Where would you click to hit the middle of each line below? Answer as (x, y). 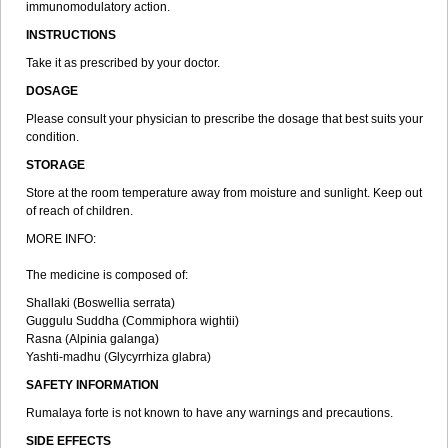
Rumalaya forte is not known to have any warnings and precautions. (209, 413)
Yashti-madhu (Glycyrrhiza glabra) (118, 357)
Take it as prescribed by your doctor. (123, 63)
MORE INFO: (61, 239)
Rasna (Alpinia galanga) (95, 339)
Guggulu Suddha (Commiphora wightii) (135, 321)
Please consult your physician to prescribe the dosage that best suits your (224, 119)
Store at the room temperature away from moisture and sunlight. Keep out (224, 193)
